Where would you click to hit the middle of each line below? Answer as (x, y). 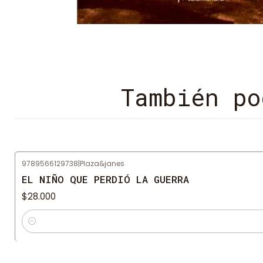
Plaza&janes (102, 163)
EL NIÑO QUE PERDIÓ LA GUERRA (105, 180)
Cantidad (42, 228)
